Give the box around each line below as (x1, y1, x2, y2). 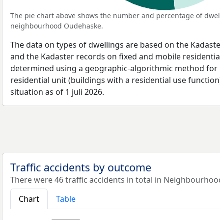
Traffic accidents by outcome (10, 160, 151, 174)
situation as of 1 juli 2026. (10, 86, 104, 97)
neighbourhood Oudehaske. (10, 21, 103, 30)
